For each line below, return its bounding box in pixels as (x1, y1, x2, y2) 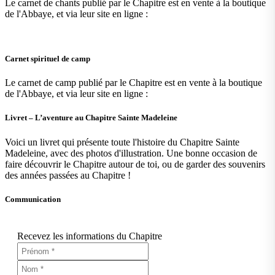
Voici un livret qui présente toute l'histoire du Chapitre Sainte (5, 136, 239, 147)
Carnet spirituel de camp (5, 54, 90, 64)
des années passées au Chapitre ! (5, 169, 133, 180)
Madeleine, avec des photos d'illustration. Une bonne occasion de (5, 147, 257, 158)
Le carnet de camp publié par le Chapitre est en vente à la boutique (5, 77, 262, 88)
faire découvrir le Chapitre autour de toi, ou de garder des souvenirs (5, 158, 265, 169)
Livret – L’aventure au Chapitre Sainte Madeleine (5, 113, 177, 123)
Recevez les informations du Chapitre (17, 230, 162, 241)
